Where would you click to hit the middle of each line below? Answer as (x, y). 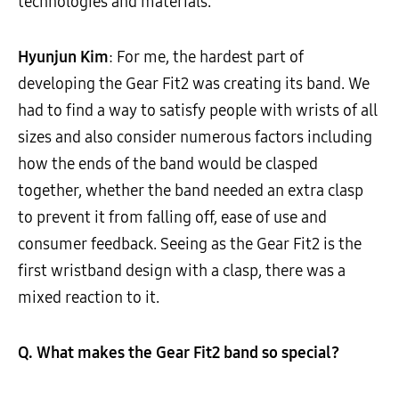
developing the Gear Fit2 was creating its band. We (194, 83)
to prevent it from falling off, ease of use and (172, 217)
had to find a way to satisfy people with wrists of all (198, 110)
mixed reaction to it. (89, 297)
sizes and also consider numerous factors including (195, 137)
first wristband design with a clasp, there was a (182, 270)
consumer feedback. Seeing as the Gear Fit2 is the (190, 244)
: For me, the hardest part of (206, 57)
